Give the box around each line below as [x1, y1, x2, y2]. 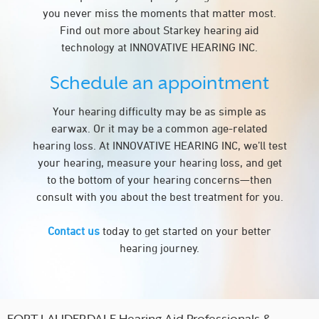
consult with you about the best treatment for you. [36, 190, 283, 203]
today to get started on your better [100, 224, 271, 237]
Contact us [48, 224, 100, 237]
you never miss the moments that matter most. [43, 6, 276, 19]
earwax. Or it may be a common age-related [51, 122, 268, 135]
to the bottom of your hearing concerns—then [47, 173, 272, 186]
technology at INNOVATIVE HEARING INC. [61, 41, 258, 53]
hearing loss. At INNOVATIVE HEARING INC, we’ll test [32, 139, 287, 152]
